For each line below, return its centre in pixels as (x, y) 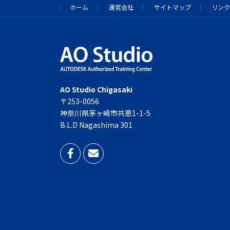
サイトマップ (172, 7)
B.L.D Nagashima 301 (96, 125)
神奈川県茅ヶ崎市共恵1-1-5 (105, 113)
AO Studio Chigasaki (96, 90)
